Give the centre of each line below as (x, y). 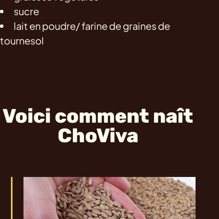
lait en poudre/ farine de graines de (92, 25)
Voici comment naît (98, 116)
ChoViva (98, 135)
